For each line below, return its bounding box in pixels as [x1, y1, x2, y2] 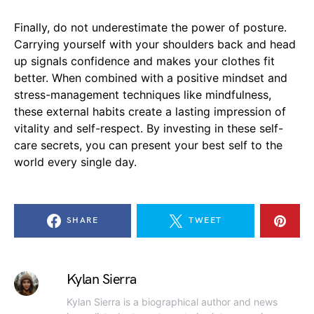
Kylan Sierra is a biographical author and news [66, 296, 278, 308]
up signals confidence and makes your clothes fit [14, 54, 275, 69]
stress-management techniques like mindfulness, [14, 88, 271, 102]
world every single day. [14, 155, 137, 170]
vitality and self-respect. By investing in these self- [14, 121, 283, 136]
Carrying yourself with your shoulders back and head [14, 37, 296, 52]
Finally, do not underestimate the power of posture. [14, 20, 287, 35]
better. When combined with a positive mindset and [14, 71, 287, 86]
